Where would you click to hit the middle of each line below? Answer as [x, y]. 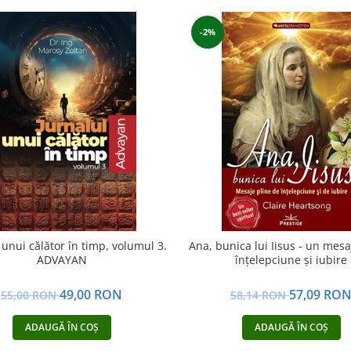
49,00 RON [91, 294]
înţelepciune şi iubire [291, 259]
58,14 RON [260, 295]
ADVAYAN [62, 259]
